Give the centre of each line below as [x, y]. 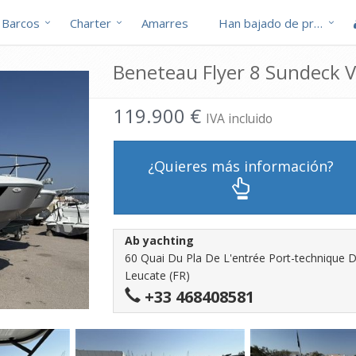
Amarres [165, 23]
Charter [91, 23]
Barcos [21, 23]
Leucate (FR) [157, 275]
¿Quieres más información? [240, 166]
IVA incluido [239, 118]
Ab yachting [159, 240]
